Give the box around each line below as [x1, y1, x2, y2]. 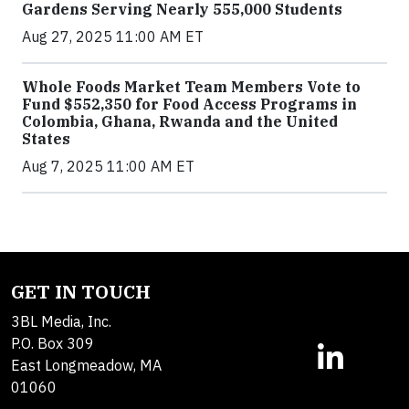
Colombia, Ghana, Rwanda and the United [22, 112, 338, 131]
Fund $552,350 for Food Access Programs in [22, 95, 357, 114]
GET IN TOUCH [11, 279, 151, 305]
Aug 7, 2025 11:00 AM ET [22, 157, 194, 176]
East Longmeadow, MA [11, 356, 162, 375]
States [22, 130, 70, 149]
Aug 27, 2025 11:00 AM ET [22, 27, 204, 47]
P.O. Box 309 [11, 334, 94, 353]
